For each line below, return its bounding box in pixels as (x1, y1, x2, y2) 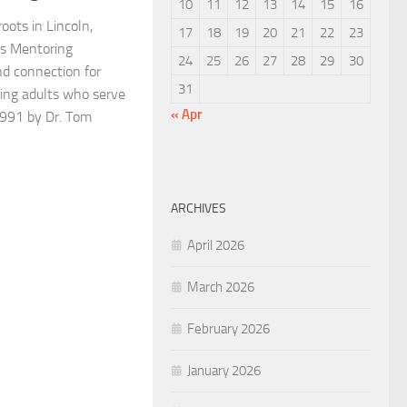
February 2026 (187, 320, 270, 337)
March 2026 (187, 278, 254, 295)
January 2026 (187, 362, 261, 379)
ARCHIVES (171, 200, 226, 216)
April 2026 (187, 236, 244, 253)
